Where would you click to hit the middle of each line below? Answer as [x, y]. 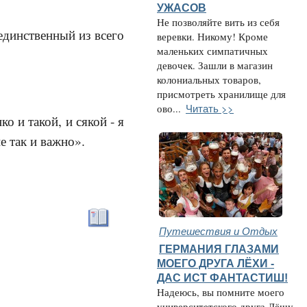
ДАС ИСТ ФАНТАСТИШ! [222, 278]
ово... [169, 109]
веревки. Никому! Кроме [212, 37]
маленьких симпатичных [212, 51]
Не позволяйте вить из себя [218, 22]
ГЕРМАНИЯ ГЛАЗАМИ [219, 249]
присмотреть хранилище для [221, 94]
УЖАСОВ [182, 8]
